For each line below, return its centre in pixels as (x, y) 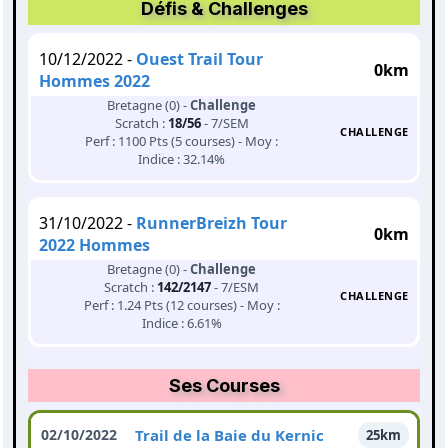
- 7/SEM (224, 123)
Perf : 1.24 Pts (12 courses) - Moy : (181, 305)
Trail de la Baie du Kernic (229, 435)
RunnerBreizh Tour (211, 223)
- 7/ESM (235, 287)
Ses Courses (224, 386)
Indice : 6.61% (181, 323)
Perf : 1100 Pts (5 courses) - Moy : (181, 141)
